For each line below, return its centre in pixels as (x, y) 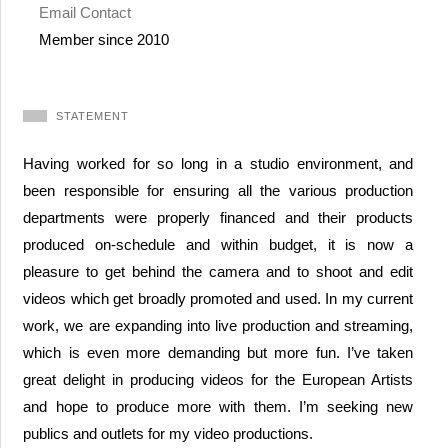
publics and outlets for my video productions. (168, 434)
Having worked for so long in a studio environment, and (218, 164)
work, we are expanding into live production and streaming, (218, 326)
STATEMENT (93, 115)
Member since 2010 (103, 39)
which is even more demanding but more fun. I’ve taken (218, 353)
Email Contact (84, 12)
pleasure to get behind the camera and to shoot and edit (218, 272)
